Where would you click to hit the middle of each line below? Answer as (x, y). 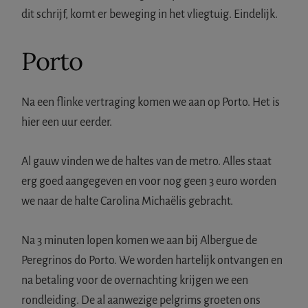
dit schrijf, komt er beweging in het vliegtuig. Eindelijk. (150, 14)
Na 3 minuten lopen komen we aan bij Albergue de (140, 240)
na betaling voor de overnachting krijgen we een (135, 280)
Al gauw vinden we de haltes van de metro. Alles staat (147, 161)
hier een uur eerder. (67, 122)
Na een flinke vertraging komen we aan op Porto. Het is (151, 102)
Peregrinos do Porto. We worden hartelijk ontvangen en (152, 260)
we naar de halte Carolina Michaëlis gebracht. (128, 201)
